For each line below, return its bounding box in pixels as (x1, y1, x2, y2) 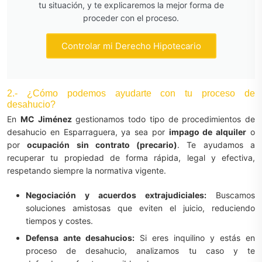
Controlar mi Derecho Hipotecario (61, 40, 201, 51)
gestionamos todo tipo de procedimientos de (71, 114, 255, 124)
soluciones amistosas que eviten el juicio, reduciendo (26, 203, 255, 213)
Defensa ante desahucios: (26, 233, 135, 243)
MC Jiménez (20, 114, 72, 124)
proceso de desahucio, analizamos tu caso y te (26, 246, 255, 256)
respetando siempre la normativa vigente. (7, 166, 166, 175)
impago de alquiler (168, 127, 247, 137)
